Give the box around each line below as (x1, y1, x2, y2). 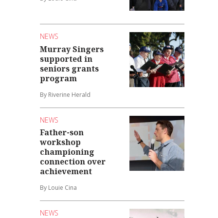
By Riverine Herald (40, 90, 91, 99)
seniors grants (40, 63, 99, 74)
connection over (40, 156, 106, 167)
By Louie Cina (40, 183, 77, 192)
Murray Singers (40, 43, 104, 54)
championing (40, 146, 95, 158)
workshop (40, 137, 81, 148)
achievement (40, 166, 92, 177)
